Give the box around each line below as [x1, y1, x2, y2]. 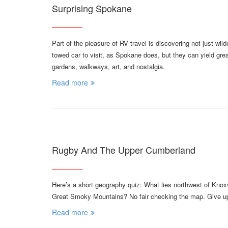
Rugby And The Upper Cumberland [52, 143, 195, 157]
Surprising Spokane [52, 2, 132, 15]
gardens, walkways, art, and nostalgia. [52, 62, 165, 72]
